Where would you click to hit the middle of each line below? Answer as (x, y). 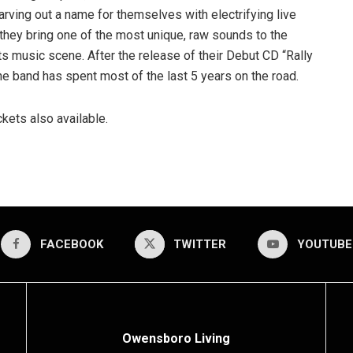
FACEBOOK (71, 244)
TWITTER (200, 244)
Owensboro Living (176, 338)
